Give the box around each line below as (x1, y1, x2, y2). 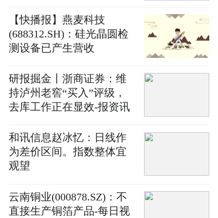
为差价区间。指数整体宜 (8, 146, 127, 158)
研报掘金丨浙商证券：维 (8, 73, 127, 85)
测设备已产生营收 (8, 42, 94, 54)
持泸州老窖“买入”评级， (8, 87, 126, 99)
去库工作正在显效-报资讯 (8, 101, 130, 113)
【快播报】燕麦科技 (8, 14, 105, 26)
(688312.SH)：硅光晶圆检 (8, 28, 128, 40)
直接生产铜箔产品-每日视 (8, 205, 130, 217)
